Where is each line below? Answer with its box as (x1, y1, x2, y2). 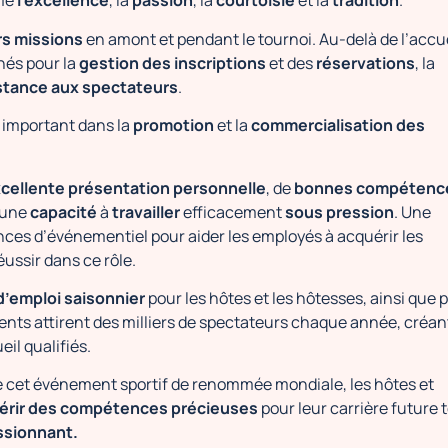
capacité (30, 200, 97, 223)
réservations (316, 51, 415, 74)
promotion (133, 114, 214, 137)
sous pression (285, 200, 394, 223)
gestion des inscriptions (79, 51, 266, 74)
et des (266, 51, 316, 74)
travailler (112, 200, 180, 223)
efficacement (180, 200, 285, 223)
